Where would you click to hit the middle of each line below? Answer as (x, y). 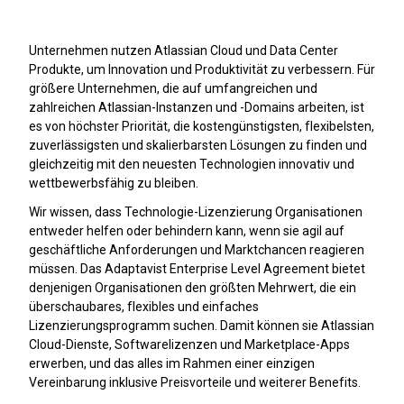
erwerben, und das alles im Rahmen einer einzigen (172, 364)
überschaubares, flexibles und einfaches (144, 307)
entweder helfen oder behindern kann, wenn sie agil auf (187, 231)
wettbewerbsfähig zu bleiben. (114, 183)
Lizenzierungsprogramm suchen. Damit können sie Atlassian (202, 326)
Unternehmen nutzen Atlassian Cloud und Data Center (184, 50)
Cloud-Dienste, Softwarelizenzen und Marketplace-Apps (189, 345)
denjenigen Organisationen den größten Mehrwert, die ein (193, 288)
